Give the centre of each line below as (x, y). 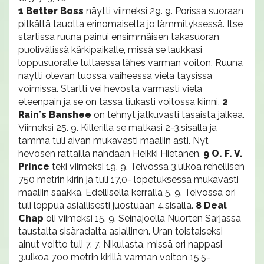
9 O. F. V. (222, 154)
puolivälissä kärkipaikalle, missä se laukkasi (110, 50)
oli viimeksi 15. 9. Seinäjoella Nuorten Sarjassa (143, 218)
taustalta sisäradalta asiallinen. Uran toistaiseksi (121, 231)
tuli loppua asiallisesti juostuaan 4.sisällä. (107, 205)
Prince (35, 166)
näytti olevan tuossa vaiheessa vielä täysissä (115, 76)
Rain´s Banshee (56, 115)
